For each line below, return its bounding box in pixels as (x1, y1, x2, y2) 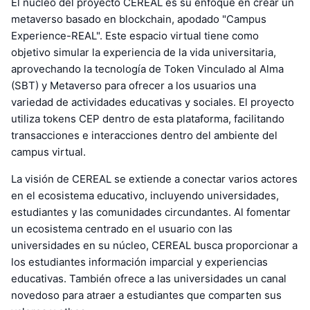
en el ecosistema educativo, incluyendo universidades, (11, 189, 279, 203)
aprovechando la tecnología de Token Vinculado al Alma (11, 62, 284, 76)
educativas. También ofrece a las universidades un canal (11, 272, 286, 286)
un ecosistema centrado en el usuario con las (11, 222, 232, 236)
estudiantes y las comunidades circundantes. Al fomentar (11, 206, 291, 219)
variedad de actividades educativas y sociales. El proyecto (11, 95, 294, 109)
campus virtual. (11, 145, 86, 159)
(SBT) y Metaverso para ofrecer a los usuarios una (11, 79, 256, 93)
